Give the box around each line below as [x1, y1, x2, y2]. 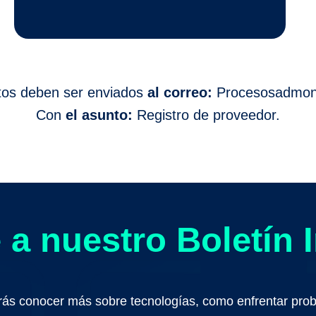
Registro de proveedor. [133, 107, 280, 123]
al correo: [147, 85, 212, 101]
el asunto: [66, 107, 133, 123]
